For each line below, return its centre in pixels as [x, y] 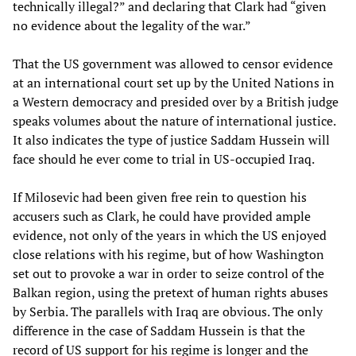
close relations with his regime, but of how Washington [168, 255]
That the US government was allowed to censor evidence [173, 64]
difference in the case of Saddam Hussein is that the [159, 331]
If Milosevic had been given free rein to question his [160, 197]
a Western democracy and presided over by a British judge [176, 102]
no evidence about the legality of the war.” [132, 26]
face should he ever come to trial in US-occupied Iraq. [164, 159]
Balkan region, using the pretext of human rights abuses [170, 293]
